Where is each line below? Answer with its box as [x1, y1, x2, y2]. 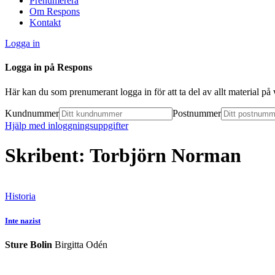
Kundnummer [5, 107, 59, 118]
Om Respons [29, 6, 80, 17]
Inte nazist [5, 215, 41, 225]
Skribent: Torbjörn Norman [5, 144, 241, 166]
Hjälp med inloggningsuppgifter [5, 120, 128, 131]
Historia [5, 191, 36, 202]
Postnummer [172, 107, 221, 118]
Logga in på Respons [5, 62, 92, 73]
